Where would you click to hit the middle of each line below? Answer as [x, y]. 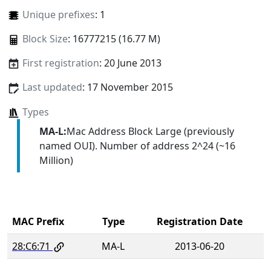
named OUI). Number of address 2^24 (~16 [137, 145]
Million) [56, 160]
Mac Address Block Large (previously [150, 131]
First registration [60, 63]
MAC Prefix [38, 221]
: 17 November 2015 [127, 87]
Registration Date [199, 221]
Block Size [45, 39]
